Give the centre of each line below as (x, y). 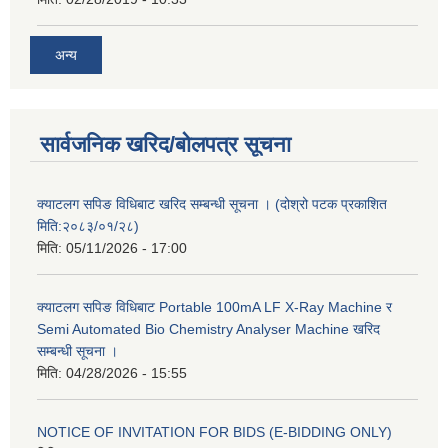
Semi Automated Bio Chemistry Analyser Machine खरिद (208, 329)
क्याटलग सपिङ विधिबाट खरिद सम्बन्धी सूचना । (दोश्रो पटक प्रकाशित (212, 204)
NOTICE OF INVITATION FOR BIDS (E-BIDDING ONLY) (214, 432)
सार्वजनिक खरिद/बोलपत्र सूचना (165, 145)
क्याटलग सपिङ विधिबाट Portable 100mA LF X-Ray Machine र (214, 307)
